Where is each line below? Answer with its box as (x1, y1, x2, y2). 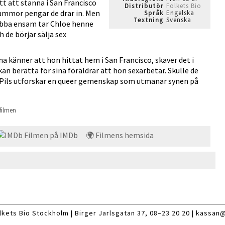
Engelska (166, 9, 194, 17)
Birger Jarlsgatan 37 (74, 208, 145, 217)
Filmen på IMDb (22, 130, 78, 140)
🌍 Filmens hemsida (85, 130, 154, 140)
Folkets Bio (166, 2, 201, 10)
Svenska (166, 16, 191, 24)
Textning (134, 16, 164, 24)
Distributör (125, 2, 164, 10)
